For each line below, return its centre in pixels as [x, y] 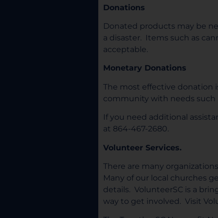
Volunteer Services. [142, 147]
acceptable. [127, 49]
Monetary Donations [145, 68]
